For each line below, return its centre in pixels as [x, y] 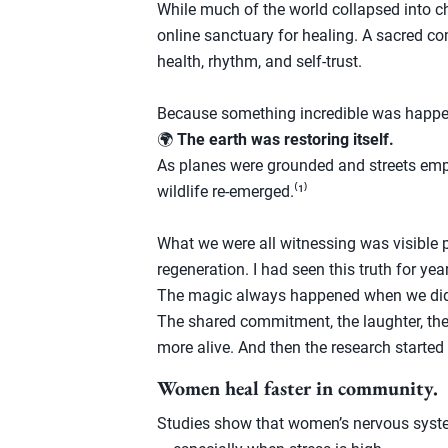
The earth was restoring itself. [285, 139]
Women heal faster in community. [297, 388]
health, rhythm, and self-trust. [259, 61]
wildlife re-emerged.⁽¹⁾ [232, 191]
